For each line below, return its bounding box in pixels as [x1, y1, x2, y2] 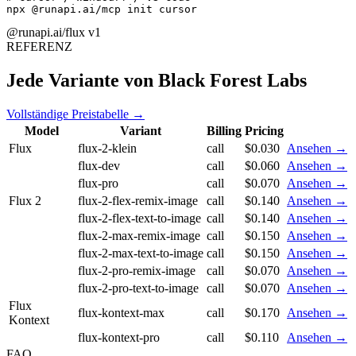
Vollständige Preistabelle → [6, 107, 145, 122]
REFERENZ [6, 40, 72, 54]
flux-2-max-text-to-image [78, 246, 203, 261]
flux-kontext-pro [78, 331, 160, 345]
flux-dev [78, 159, 120, 173]
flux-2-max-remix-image [78, 229, 200, 243]
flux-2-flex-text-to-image [78, 211, 201, 226]
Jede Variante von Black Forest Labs [6, 70, 307, 91]
